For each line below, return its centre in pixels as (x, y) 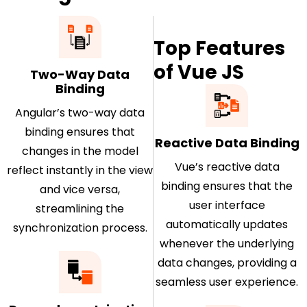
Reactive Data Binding (227, 143)
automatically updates (227, 224)
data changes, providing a (227, 262)
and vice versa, (80, 189)
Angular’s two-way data (80, 112)
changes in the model (80, 151)
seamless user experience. (227, 282)
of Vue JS (199, 72)
